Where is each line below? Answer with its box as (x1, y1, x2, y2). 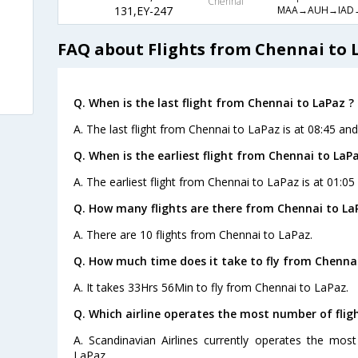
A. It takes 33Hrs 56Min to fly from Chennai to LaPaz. (73, 279, 348, 295)
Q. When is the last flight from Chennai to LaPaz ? (73, 94, 354, 110)
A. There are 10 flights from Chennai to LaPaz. (73, 226, 312, 242)
